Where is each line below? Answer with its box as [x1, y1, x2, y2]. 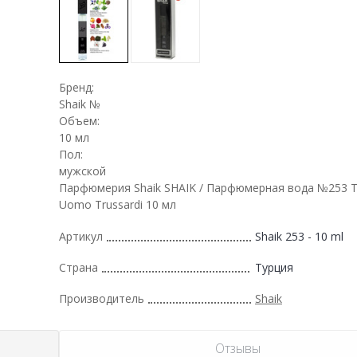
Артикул [59, 228, 103, 244]
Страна [59, 259, 98, 275]
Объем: [59, 112, 100, 128]
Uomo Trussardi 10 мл [59, 196, 176, 212]
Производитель [59, 290, 144, 306]
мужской [59, 163, 106, 178]
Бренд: [59, 79, 94, 95]
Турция [255, 259, 293, 275]
